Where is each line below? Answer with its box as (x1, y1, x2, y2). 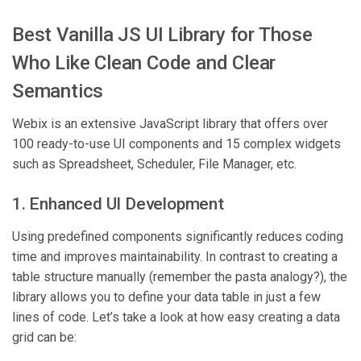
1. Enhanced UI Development (12, 194, 224, 214)
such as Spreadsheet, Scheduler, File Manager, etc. (12, 156, 297, 172)
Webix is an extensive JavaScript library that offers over (12, 116, 328, 132)
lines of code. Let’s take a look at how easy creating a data (12, 309, 340, 326)
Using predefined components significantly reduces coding (12, 229, 343, 245)
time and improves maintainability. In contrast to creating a (12, 249, 338, 265)
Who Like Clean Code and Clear (12, 52, 276, 75)
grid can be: (12, 330, 77, 346)
